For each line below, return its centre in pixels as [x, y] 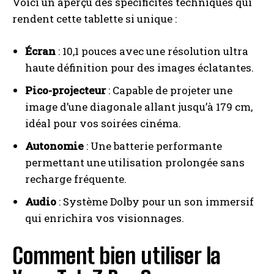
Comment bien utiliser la [117, 256]
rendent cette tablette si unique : [94, 19]
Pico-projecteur [65, 91]
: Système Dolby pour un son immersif [155, 202]
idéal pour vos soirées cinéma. [103, 124]
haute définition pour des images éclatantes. [139, 68]
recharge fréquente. [76, 179]
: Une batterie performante [153, 146]
